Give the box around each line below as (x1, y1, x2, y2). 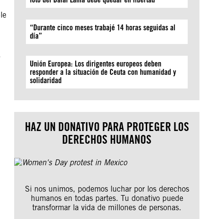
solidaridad (30, 76, 62, 85)
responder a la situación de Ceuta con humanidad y (30, 67, 176, 77)
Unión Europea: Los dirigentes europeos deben (30, 59, 162, 68)
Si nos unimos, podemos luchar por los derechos (24, 184, 189, 194)
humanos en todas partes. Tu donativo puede (30, 194, 183, 203)
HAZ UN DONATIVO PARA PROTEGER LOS (24, 120, 189, 134)
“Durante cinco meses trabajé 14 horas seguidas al (30, 23, 176, 32)
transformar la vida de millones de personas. (32, 203, 182, 212)
